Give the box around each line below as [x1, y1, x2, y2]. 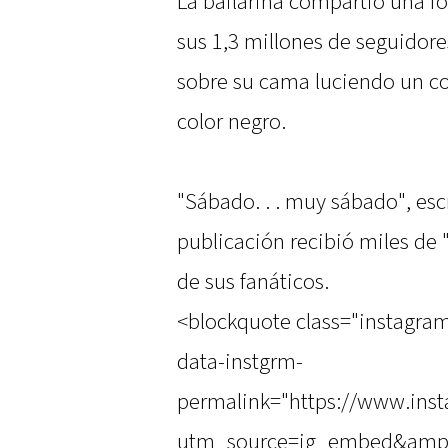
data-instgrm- [177, 347, 303, 378]
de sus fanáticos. [177, 267, 329, 298]
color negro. [177, 107, 286, 138]
